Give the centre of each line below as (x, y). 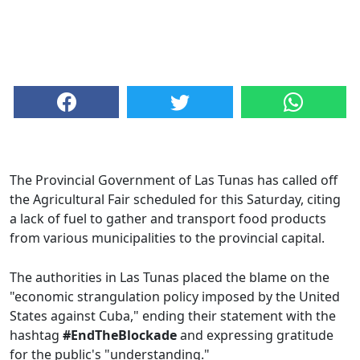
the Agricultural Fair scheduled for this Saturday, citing (175, 200)
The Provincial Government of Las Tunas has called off (174, 180)
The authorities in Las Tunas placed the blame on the (170, 278)
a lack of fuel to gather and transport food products (168, 219)
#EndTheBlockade (120, 335)
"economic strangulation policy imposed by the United (175, 297)
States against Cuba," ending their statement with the (173, 316)
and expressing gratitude (255, 335)
